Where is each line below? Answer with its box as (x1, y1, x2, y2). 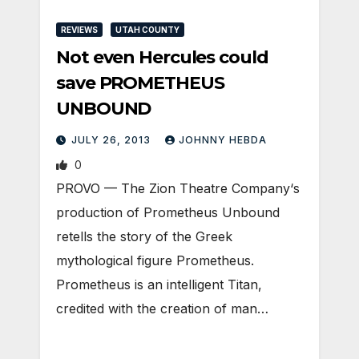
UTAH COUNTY (115, 25, 179, 34)
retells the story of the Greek (56, 228, 232, 244)
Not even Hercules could (56, 46, 268, 68)
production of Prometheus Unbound (56, 204, 280, 220)
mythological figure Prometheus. (56, 252, 254, 268)
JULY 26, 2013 (71, 134, 154, 146)
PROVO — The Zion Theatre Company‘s (56, 180, 300, 196)
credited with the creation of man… (56, 301, 268, 317)
